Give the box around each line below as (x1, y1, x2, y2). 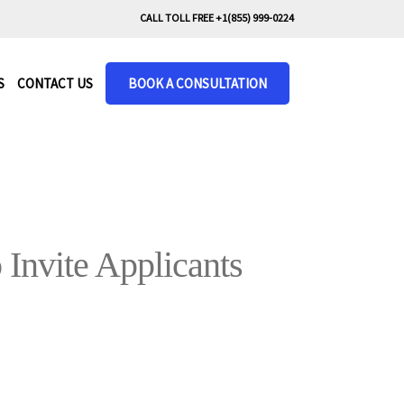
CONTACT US (17, 74, 93, 92)
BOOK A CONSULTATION (128, 74, 267, 92)
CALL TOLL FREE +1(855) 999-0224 (140, 11, 295, 24)
